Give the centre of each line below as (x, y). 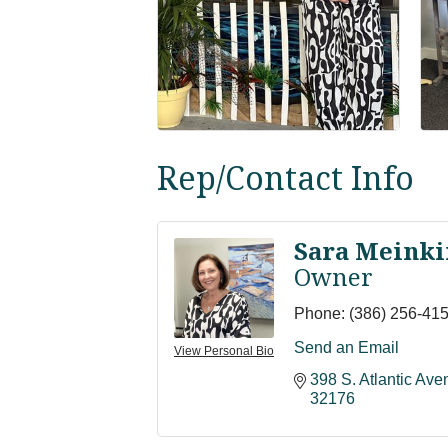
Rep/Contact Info (285, 177)
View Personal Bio (224, 350)
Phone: (319, 313)
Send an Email (346, 347)
